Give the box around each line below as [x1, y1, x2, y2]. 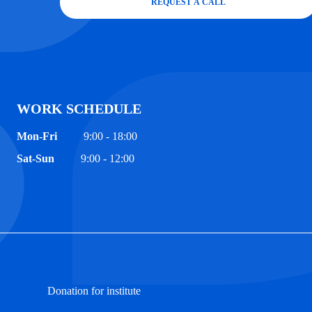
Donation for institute [47, 284, 141, 297]
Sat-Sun [17, 152, 54, 164]
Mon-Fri [17, 130, 57, 142]
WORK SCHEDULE [17, 100, 141, 116]
